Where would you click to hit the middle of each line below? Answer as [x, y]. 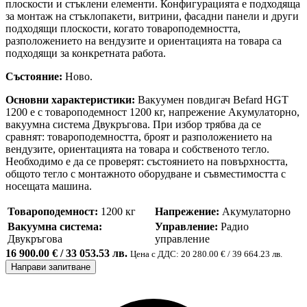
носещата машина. [49, 186]
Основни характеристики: [70, 99]
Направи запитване [51, 267]
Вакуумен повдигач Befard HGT [212, 99]
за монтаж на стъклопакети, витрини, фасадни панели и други [152, 16]
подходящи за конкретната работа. [86, 53]
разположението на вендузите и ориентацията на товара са [144, 40]
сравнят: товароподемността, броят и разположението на [139, 136]
